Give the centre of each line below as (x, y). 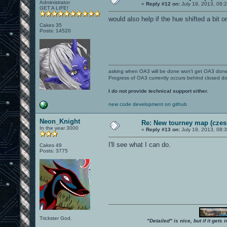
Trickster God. (56, 218)
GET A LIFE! (54, 8)
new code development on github (148, 104)
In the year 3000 (59, 128)
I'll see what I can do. (140, 144)
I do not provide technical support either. (158, 91)
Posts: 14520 (55, 30)
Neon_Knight (60, 121)
